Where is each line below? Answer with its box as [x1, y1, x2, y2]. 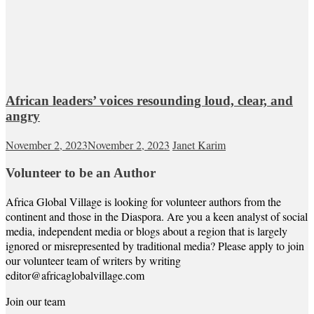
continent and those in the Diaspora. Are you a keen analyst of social [6, 208, 308, 224]
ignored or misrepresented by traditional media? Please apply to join [6, 238, 304, 253]
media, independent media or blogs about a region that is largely [6, 223, 287, 238]
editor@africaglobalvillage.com [6, 267, 144, 282]
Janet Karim [172, 137, 226, 153]
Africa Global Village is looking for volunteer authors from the [6, 193, 281, 209]
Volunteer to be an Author [6, 165, 156, 180]
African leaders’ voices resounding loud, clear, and [6, 93, 293, 109]
